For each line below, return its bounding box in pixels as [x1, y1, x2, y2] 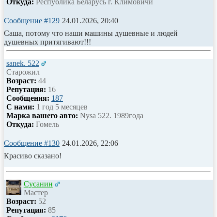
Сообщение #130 [4, 139, 60, 147]
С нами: [6, 102, 34, 111]
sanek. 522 [6, 59, 39, 67]
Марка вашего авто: [6, 111, 78, 120]
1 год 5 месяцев [34, 102, 88, 111]
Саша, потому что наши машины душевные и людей [4, 29, 178, 37]
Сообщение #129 [4, 16, 60, 25]
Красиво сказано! [4, 151, 62, 160]
